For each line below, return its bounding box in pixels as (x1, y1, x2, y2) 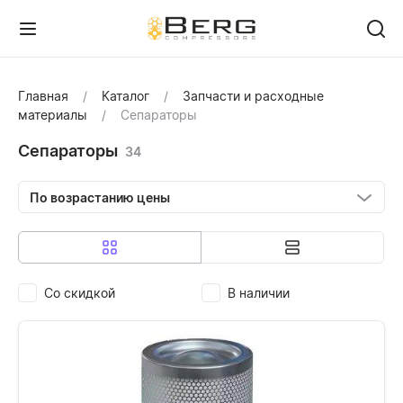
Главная (18, 88, 72, 103)
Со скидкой (44, 284, 115, 300)
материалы (18, 107, 91, 122)
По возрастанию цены (30, 189, 170, 205)
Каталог (98, 88, 153, 103)
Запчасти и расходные (179, 88, 324, 103)
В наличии (228, 284, 290, 300)
